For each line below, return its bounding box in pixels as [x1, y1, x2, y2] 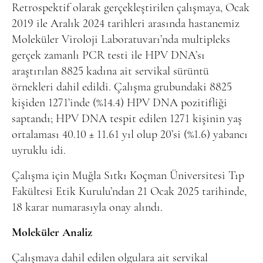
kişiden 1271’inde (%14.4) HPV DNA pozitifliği [12, 97, 227, 109]
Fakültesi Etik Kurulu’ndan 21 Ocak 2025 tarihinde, [12, 186, 247, 198]
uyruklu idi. [12, 144, 66, 157]
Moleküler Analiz [12, 227, 92, 239]
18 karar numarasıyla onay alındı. [12, 201, 163, 214]
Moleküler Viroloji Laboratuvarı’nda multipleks [12, 33, 230, 46]
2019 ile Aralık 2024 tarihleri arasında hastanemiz [12, 18, 240, 30]
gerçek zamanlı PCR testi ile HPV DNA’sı [12, 49, 205, 62]
